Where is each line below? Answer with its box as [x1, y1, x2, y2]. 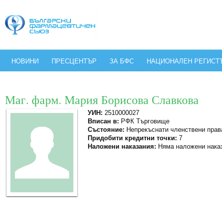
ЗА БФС [110, 57, 134, 65]
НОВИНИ [11, 57, 39, 65]
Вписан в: [88, 117, 119, 125]
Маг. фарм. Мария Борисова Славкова [5, 92, 199, 108]
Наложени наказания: [88, 143, 156, 150]
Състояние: [88, 126, 124, 133]
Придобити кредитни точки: [88, 134, 177, 142]
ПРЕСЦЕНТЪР [52, 57, 97, 65]
